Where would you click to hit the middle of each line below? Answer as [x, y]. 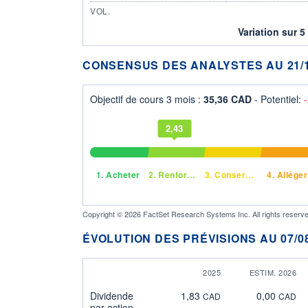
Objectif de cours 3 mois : [147, 99]
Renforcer [172, 174]
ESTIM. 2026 [273, 272]
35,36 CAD [229, 99]
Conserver [229, 174]
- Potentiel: [279, 99]
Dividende [112, 295]
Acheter [122, 174]
